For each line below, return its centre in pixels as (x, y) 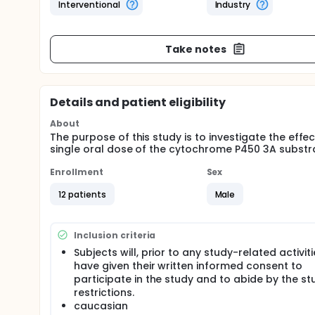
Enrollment (77, 172)
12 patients (82, 194)
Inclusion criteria (115, 235)
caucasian (101, 306)
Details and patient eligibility (138, 102)
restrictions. (104, 292)
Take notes (196, 49)
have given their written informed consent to (188, 266)
